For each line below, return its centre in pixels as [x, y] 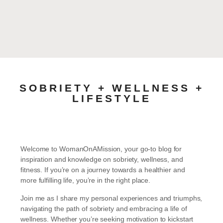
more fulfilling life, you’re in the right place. [86, 180]
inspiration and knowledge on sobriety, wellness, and [102, 160]
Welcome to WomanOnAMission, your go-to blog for [101, 149]
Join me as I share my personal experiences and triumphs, [111, 198]
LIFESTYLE [111, 99]
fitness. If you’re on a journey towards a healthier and [103, 170]
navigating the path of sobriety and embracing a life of [104, 208]
